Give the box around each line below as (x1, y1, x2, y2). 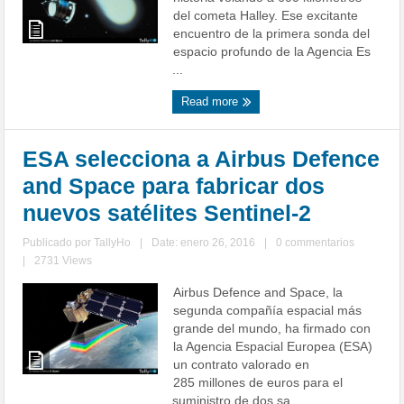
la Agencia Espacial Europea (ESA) (173, 339, 373, 354)
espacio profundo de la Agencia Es (173, 44, 372, 60)
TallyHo (94, 236, 132, 250)
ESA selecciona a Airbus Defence (23, 146, 381, 172)
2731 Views (34, 254, 93, 268)
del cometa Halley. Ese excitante (173, 8, 359, 23)
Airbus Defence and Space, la (173, 285, 344, 300)
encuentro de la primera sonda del (173, 26, 371, 41)
